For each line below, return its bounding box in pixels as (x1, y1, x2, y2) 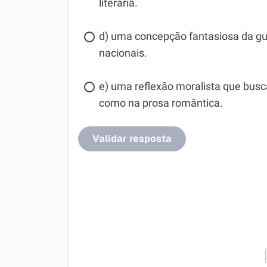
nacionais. (99, 47, 147, 59)
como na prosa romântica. (99, 97, 223, 109)
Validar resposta (92, 132, 172, 145)
